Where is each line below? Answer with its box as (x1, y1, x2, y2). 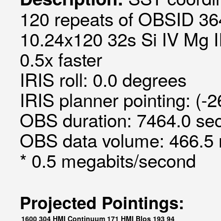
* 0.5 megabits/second (20, 147, 196, 173)
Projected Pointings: (20, 190, 184, 214)
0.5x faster (20, 46, 102, 72)
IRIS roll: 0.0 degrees (20, 66, 186, 92)
